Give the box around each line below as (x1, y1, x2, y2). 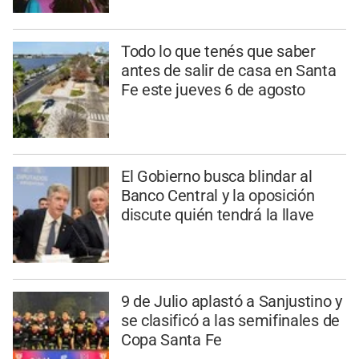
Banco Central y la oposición (120, 185, 315, 205)
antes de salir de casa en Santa (120, 61, 337, 81)
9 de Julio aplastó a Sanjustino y (120, 291, 342, 311)
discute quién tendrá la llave (120, 204, 315, 224)
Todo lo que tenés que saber (120, 42, 316, 62)
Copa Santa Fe (120, 329, 222, 349)
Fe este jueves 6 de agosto (120, 80, 306, 100)
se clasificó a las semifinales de (120, 310, 340, 330)
